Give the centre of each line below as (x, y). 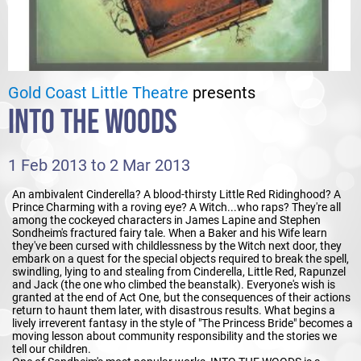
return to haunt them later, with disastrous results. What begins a (174, 310)
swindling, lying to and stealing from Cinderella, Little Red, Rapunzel (179, 271)
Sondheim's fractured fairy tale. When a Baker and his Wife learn (170, 232)
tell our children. (52, 349)
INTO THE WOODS (93, 122)
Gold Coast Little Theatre (98, 93)
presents (222, 93)
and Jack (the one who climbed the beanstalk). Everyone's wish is (174, 284)
